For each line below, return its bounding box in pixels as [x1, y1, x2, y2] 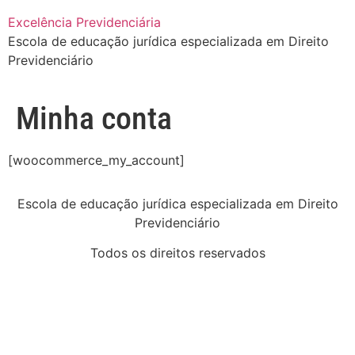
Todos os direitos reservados [90, 245, 265, 261]
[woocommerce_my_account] [8, 152, 185, 169]
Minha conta [16, 100, 172, 138]
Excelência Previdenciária [8, 14, 161, 30]
